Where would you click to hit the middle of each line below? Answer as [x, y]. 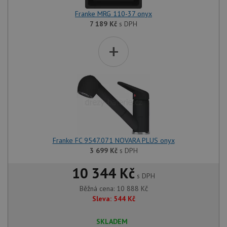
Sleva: [102, 199]
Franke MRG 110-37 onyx [113, 14]
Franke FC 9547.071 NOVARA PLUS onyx [113, 140]
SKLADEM [112, 221]
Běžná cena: [98, 188]
